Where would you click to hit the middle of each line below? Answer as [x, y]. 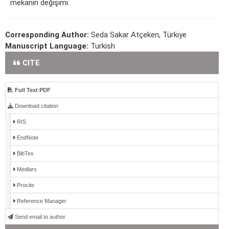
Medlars [26, 169]
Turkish [103, 46]
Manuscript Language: [48, 46]
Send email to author [39, 217]
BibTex [25, 154]
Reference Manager [41, 201]
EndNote [27, 138]
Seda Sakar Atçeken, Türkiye [139, 35]
